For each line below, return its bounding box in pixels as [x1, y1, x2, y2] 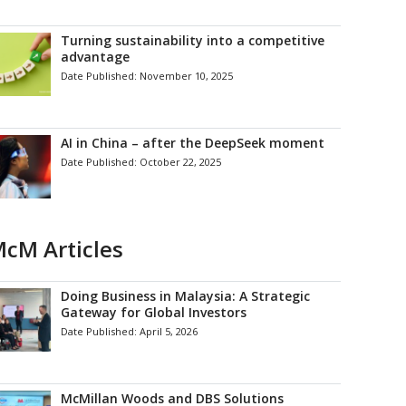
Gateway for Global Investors [61, 304, 247, 321]
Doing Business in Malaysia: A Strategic [61, 287, 311, 304]
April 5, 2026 [140, 324, 198, 338]
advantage [61, 48, 130, 65]
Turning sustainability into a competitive [61, 32, 325, 49]
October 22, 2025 [140, 155, 222, 169]
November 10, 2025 [140, 69, 234, 82]
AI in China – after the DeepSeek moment [61, 134, 325, 151]
